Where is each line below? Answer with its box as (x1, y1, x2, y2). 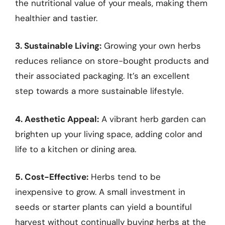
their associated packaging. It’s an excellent (15, 70, 190, 82)
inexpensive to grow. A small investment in (15, 186, 185, 198)
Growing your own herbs (101, 40, 201, 52)
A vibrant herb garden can (99, 113, 206, 125)
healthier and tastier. (15, 12, 97, 24)
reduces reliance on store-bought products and (15, 55, 209, 67)
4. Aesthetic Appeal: (15, 113, 99, 125)
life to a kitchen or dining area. (15, 143, 136, 155)
